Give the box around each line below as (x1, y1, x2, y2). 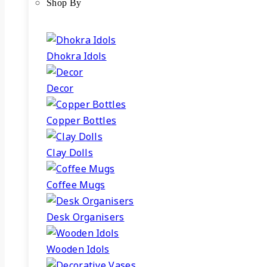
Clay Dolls (46, 145, 93, 159)
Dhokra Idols (46, 49, 107, 63)
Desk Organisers (46, 210, 125, 223)
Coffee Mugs (46, 178, 105, 191)
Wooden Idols (46, 242, 110, 256)
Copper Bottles (46, 113, 117, 127)
